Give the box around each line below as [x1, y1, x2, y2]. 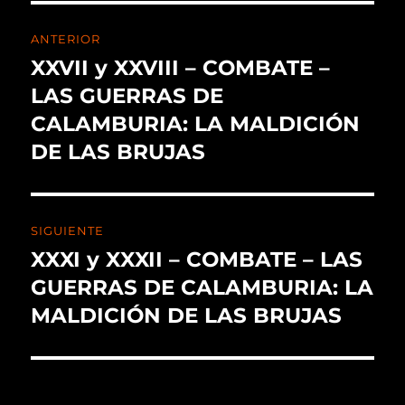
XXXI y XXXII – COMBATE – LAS [31, 247, 363, 273]
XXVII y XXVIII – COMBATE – [31, 55, 331, 81]
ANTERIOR [31, 32, 101, 47]
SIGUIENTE [31, 223, 105, 239]
